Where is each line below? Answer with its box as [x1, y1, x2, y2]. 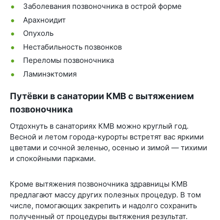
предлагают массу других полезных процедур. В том [10, 190, 201, 199]
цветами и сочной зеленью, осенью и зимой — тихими [10, 142, 207, 152]
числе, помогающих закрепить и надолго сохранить [10, 200, 197, 210]
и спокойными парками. [10, 153, 96, 163]
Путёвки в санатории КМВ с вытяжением [10, 90, 194, 101]
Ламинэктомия [23, 69, 77, 79]
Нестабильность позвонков [23, 42, 122, 52]
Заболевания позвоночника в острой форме [23, 1, 182, 11]
